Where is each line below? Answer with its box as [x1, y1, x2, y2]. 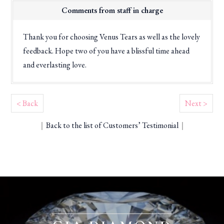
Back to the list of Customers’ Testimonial [45, 120, 178, 131]
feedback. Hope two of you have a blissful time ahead [23, 45, 190, 56]
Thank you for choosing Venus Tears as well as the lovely [23, 31, 200, 42]
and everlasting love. [23, 59, 87, 70]
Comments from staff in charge [61, 5, 163, 16]
